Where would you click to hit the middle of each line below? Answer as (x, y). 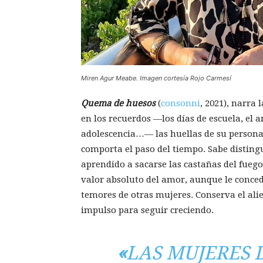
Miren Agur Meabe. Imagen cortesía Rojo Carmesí (156, 78)
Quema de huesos (118, 103)
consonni (181, 103)
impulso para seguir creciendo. (147, 210)
